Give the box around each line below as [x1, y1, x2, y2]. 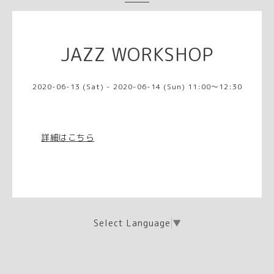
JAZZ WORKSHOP [61, 41, 213, 67]
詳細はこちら [41, 131, 95, 143]
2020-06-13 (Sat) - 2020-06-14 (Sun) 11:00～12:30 [32, 81, 242, 92]
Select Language [93, 217, 171, 229]
